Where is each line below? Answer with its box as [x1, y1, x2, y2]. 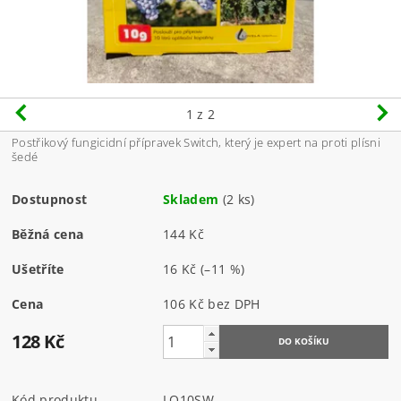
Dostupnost [12, 190, 88, 208]
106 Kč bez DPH [208, 294, 260, 312]
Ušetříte [12, 260, 64, 277]
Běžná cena [12, 225, 84, 243]
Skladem [163, 190, 219, 208]
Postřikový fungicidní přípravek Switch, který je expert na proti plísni [12, 133, 380, 150]
